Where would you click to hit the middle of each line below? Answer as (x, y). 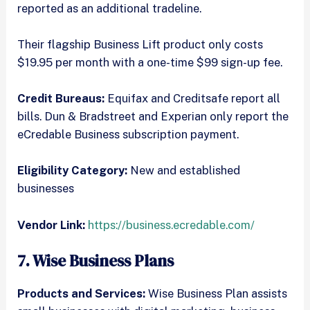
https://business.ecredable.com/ (172, 225)
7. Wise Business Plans (96, 261)
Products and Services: (82, 293)
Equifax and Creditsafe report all (193, 99)
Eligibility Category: (73, 171)
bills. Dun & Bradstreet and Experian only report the (153, 117)
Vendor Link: (52, 225)
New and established (184, 171)
